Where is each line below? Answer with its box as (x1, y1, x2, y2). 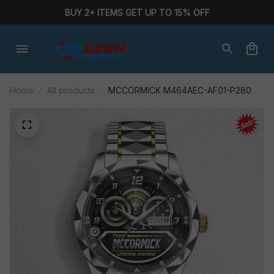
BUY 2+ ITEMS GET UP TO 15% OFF (64, 7, 210, 18)
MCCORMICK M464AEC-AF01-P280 (108, 85, 251, 95)
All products (47, 85, 95, 95)
